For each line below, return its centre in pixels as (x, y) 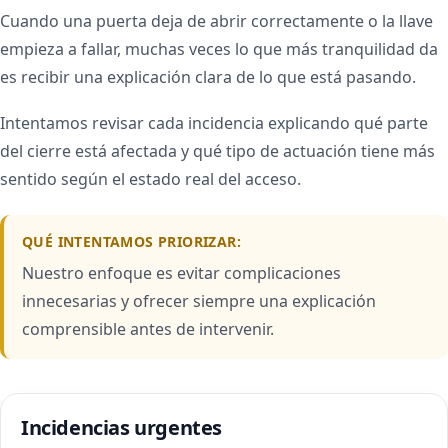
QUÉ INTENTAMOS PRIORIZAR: (131, 241)
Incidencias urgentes (121, 427)
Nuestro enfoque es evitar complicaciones (181, 273)
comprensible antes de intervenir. (148, 329)
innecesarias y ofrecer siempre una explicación (199, 301)
